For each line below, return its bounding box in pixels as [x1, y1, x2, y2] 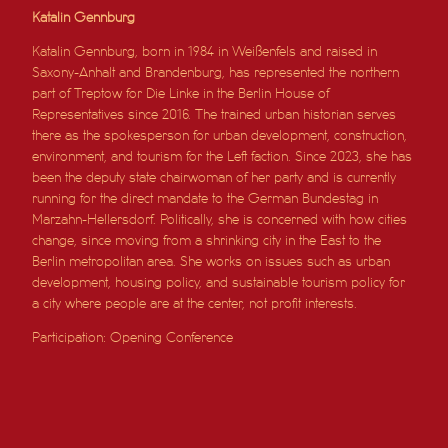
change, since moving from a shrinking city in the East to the [32, 233, 382, 247]
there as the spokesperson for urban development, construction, [32, 128, 408, 142]
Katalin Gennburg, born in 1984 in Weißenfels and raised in [32, 44, 378, 58]
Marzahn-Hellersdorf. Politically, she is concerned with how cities [32, 212, 408, 226]
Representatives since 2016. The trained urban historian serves [32, 107, 397, 121]
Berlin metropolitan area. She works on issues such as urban [32, 254, 391, 268]
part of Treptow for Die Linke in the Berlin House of [32, 86, 330, 100]
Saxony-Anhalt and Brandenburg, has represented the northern [32, 65, 400, 79]
